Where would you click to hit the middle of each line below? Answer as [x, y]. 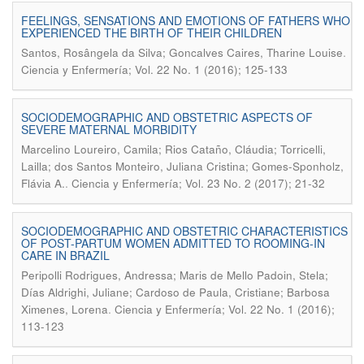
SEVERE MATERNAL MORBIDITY [109, 129]
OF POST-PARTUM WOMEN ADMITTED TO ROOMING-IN [173, 243]
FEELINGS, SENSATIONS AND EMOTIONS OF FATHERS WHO [186, 20]
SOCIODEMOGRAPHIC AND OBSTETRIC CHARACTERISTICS [184, 231]
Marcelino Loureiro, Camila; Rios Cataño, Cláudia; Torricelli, [173, 149]
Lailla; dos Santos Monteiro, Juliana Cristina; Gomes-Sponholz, [182, 166]
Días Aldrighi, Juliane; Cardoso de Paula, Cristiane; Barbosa [175, 292]
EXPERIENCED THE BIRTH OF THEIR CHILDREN [152, 32]
